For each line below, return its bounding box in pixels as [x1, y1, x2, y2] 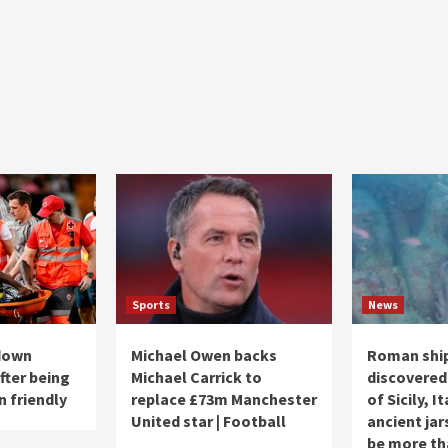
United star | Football [131, 411, 286, 431]
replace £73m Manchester [131, 389, 317, 409]
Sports [132, 297, 170, 312]
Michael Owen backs [131, 345, 277, 365]
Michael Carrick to [131, 367, 262, 387]
